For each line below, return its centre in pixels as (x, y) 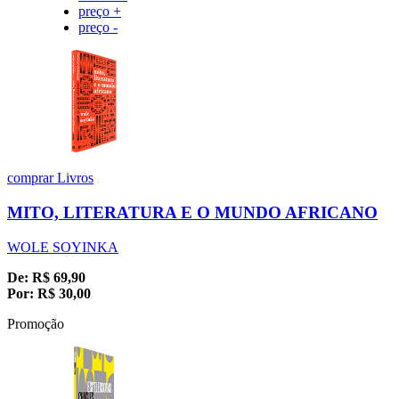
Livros (75, 178)
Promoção (36, 323)
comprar (32, 178)
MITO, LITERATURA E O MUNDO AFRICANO (192, 212)
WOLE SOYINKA (63, 247)
